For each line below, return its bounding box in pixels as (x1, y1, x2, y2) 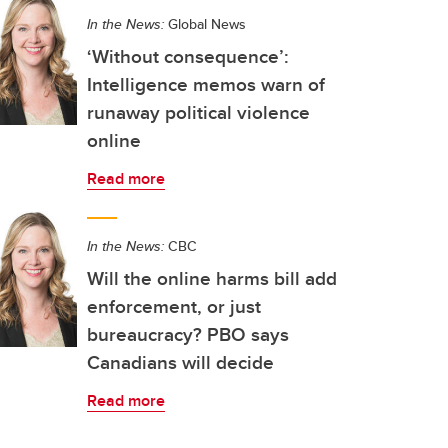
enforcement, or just (87, 292, 261, 320)
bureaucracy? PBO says (87, 320, 289, 348)
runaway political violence (87, 98, 310, 126)
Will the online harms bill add (87, 264, 337, 292)
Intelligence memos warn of (87, 70, 325, 98)
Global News (164, 14, 246, 34)
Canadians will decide (87, 348, 274, 376)
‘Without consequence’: (87, 42, 289, 70)
